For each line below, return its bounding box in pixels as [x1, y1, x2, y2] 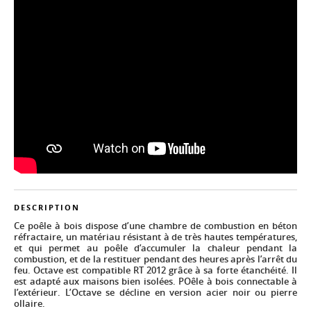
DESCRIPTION [14, 202, 80, 213]
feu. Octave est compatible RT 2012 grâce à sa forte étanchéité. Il [14, 264, 297, 277]
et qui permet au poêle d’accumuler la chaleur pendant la [14, 242, 297, 255]
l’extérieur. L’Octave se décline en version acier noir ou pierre [14, 286, 297, 299]
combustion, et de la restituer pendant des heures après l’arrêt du [14, 253, 297, 266]
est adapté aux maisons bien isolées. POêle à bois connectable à [14, 275, 297, 288]
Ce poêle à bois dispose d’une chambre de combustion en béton [14, 219, 297, 233]
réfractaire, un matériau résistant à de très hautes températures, [14, 230, 297, 244]
